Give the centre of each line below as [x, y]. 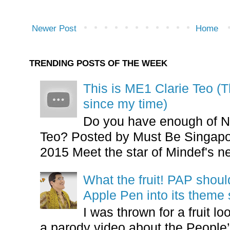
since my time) [126, 104]
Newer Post [54, 29]
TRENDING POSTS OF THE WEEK [98, 64]
